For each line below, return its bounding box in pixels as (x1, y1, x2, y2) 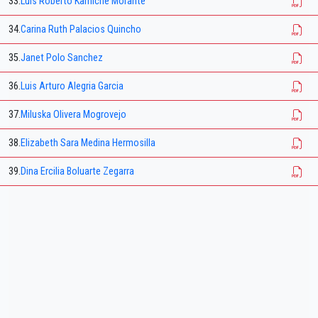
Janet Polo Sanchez (21, 52, 103, 65)
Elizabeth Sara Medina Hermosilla (21, 137, 155, 150)
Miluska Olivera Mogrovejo (21, 109, 126, 121)
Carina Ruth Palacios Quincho (21, 23, 141, 36)
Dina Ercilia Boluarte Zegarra (21, 165, 134, 178)
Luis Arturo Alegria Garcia (21, 80, 124, 93)
